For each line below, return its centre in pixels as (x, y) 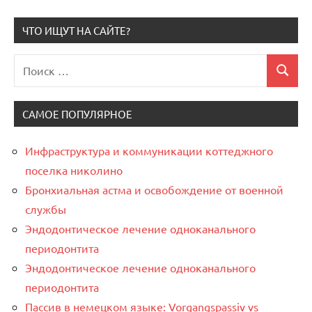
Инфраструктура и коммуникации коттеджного (149, 150)
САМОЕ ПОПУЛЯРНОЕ (77, 114)
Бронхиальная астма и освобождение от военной (154, 189)
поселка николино (74, 170)
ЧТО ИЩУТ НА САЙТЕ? (76, 30)
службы (46, 209)
